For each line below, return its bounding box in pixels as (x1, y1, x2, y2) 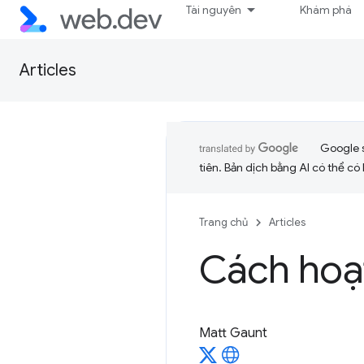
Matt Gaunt (199, 325, 267, 341)
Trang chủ (199, 215, 248, 229)
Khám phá (300, 2, 353, 17)
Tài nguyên (186, 2, 242, 17)
